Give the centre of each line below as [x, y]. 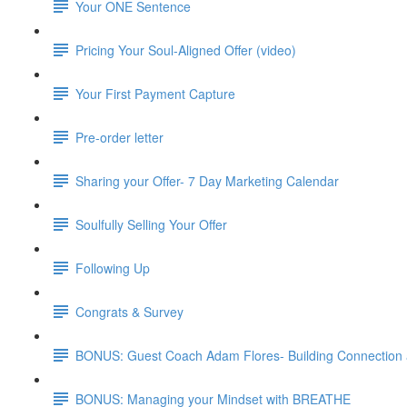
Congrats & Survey [129, 311]
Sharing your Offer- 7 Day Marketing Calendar [207, 180]
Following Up [113, 268]
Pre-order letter [119, 137]
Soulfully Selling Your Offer [151, 224]
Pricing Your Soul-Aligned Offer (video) [186, 50]
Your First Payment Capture [155, 93]
